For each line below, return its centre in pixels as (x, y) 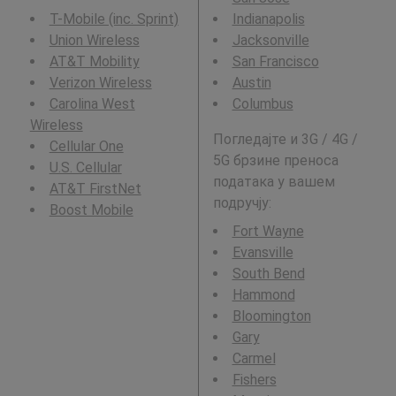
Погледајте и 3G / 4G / (285, 139)
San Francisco (275, 61)
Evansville (263, 252)
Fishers (254, 380)
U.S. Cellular (85, 168)
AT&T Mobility (94, 61)
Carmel (254, 358)
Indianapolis (268, 19)
